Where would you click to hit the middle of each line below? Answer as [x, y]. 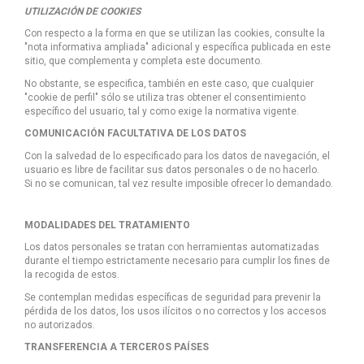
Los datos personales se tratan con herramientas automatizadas [172, 247]
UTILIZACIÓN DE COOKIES [82, 11]
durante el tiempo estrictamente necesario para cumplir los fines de [177, 261]
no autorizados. [60, 325]
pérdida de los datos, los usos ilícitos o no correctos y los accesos [175, 311]
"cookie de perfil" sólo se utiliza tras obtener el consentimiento [165, 97]
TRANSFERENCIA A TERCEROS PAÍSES [117, 347]
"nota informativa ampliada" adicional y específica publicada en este [178, 48]
